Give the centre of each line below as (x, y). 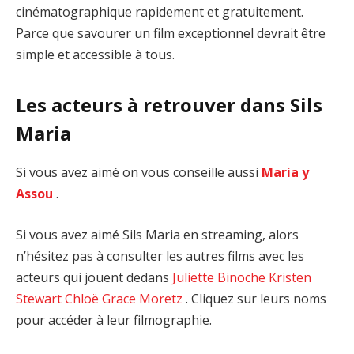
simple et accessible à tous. (95, 54)
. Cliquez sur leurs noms (254, 298)
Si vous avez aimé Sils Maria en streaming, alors (157, 234)
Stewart (39, 298)
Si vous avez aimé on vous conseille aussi (139, 173)
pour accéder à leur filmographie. (114, 320)
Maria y (285, 173)
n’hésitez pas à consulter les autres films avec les (160, 256)
